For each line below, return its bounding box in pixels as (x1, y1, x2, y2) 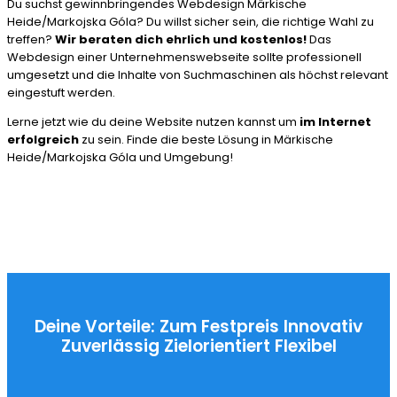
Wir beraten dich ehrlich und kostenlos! (55, 30, 307, 48)
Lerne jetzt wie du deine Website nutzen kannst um (7, 113, 300, 130)
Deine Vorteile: (35, 315, 160, 339)
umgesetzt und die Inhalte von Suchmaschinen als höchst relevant (7, 66, 388, 83)
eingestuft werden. (7, 83, 115, 101)
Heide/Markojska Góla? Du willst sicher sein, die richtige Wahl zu (7, 12, 374, 30)
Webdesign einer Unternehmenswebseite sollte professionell (7, 48, 362, 66)
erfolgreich (7, 130, 79, 148)
